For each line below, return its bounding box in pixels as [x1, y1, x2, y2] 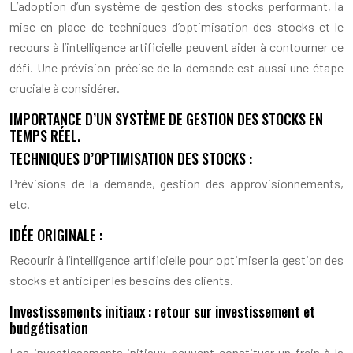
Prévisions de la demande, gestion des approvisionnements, [9, 175, 344, 191]
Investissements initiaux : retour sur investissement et [9, 300, 315, 321]
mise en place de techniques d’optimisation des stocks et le [9, 18, 344, 34]
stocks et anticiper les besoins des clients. [9, 272, 233, 288]
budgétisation [9, 317, 88, 338]
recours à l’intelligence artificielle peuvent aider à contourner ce [9, 39, 344, 54]
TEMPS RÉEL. [9, 124, 80, 146]
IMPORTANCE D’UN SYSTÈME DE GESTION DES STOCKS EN [9, 108, 323, 129]
